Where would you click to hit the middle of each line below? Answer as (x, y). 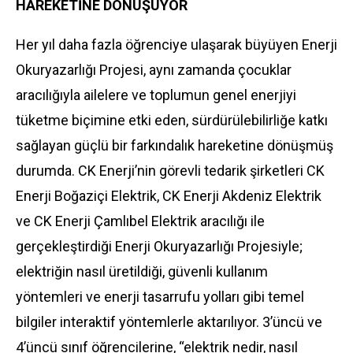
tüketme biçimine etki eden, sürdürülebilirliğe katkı (172, 120)
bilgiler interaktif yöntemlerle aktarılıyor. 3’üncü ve (169, 322)
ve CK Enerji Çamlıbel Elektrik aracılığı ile (140, 221)
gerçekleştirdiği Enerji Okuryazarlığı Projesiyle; (159, 246)
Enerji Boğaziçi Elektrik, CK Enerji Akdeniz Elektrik (169, 196)
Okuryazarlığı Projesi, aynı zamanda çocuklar (154, 70)
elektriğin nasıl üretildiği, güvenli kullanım (142, 271)
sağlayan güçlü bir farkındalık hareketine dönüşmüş (175, 145)
